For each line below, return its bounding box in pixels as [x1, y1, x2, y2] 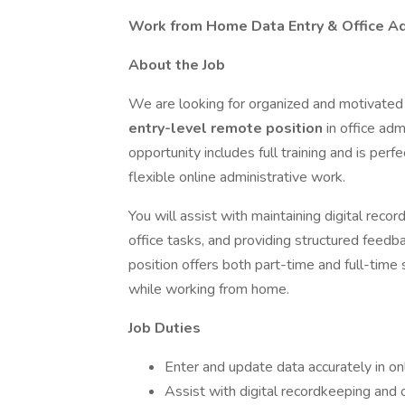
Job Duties [128, 318, 201, 338]
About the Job [128, 55, 225, 75]
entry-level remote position [128, 118, 326, 138]
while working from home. [128, 279, 289, 299]
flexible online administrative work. [128, 167, 345, 187]
